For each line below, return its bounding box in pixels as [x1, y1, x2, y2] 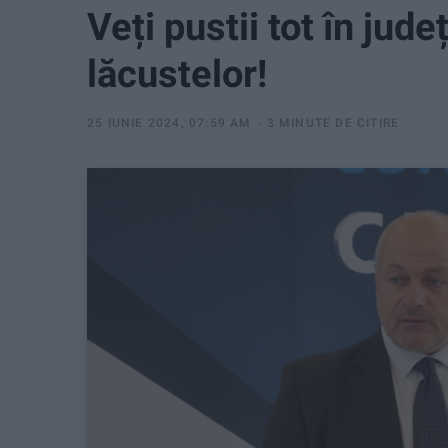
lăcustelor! [87, 52, 267, 96]
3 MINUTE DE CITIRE [266, 116, 400, 130]
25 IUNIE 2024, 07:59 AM [87, 116, 252, 130]
